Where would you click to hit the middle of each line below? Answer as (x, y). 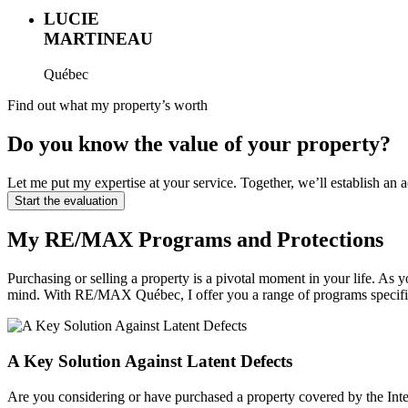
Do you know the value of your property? (199, 143)
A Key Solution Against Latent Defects (150, 362)
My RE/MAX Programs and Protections (195, 240)
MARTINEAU (98, 39)
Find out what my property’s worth (107, 105)
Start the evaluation (66, 200)
